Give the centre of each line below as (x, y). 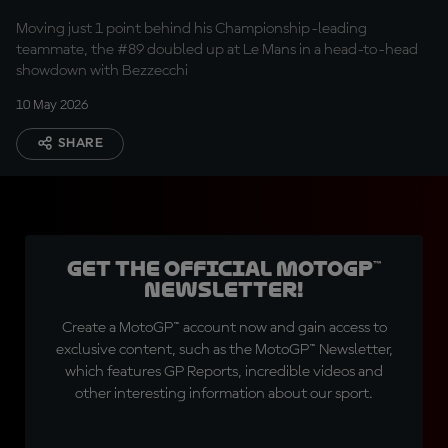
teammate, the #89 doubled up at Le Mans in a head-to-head (217, 50)
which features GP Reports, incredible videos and (224, 372)
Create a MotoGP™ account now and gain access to (224, 328)
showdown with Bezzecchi (102, 71)
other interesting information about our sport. (224, 394)
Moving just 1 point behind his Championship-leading (191, 29)
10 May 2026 (52, 105)
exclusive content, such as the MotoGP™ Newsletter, (224, 350)
